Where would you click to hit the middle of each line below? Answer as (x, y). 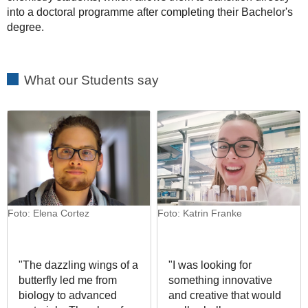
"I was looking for (210, 265)
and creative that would (225, 295)
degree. (25, 27)
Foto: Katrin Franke (200, 213)
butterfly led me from (67, 280)
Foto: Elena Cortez (48, 213)
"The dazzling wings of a (78, 265)
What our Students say (92, 80)
